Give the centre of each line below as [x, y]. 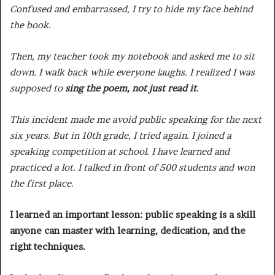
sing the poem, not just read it [131, 88]
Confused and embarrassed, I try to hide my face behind [131, 9]
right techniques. [48, 246]
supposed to [37, 88]
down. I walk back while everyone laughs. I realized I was [132, 72]
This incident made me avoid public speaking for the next [136, 119]
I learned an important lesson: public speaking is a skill [133, 214]
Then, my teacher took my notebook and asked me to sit [132, 56]
